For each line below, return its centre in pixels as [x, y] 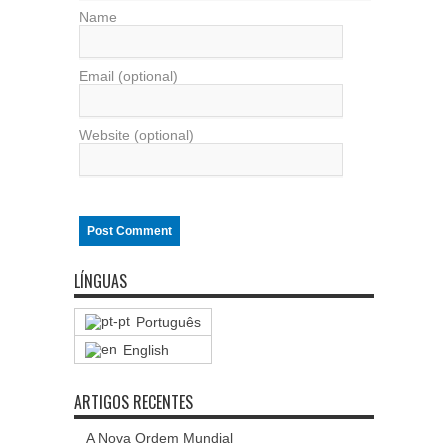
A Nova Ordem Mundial [159, 438]
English [145, 349]
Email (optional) [128, 76]
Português [168, 322]
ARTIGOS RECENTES [133, 402]
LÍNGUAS [100, 281]
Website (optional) [136, 135]
